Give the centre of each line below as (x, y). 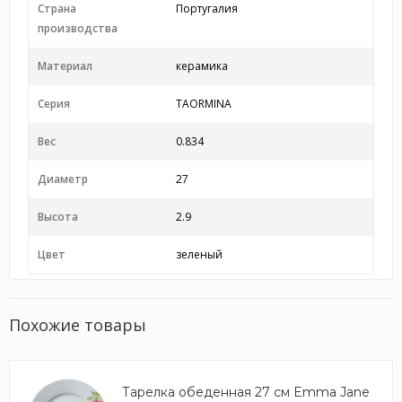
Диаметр (63, 179)
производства (78, 28)
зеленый (199, 254)
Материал (65, 66)
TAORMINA (203, 104)
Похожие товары (78, 325)
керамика (201, 66)
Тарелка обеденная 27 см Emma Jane (246, 392)
